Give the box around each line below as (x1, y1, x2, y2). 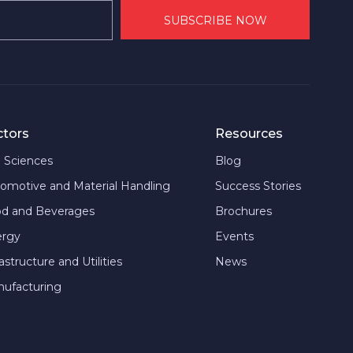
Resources (214, 126, 283, 141)
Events (214, 229, 254, 243)
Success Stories (214, 179, 301, 193)
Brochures (214, 204, 272, 218)
